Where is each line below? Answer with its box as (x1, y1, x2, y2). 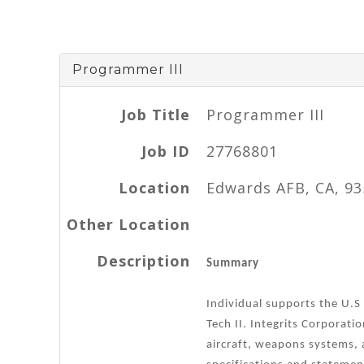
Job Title (121, 104, 190, 124)
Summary (206, 257, 259, 270)
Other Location (67, 214, 190, 234)
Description (97, 250, 190, 271)
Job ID (141, 141, 190, 161)
